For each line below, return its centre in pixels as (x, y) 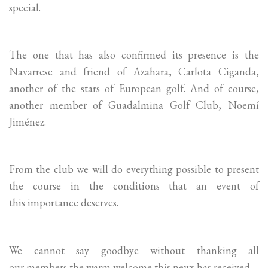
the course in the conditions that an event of (134, 186)
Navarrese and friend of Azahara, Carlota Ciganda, (134, 72)
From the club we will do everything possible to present (134, 169)
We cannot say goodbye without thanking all (134, 250)
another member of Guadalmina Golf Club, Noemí (134, 105)
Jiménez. (28, 122)
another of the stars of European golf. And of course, (134, 89)
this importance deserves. (64, 203)
